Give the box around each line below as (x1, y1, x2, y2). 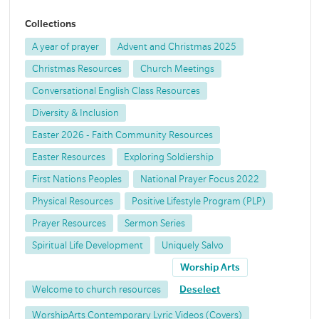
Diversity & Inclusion (32, 108, 120, 119)
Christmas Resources (32, 63, 122, 75)
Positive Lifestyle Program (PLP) (132, 196, 266, 207)
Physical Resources (32, 196, 114, 207)
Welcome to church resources (32, 284, 162, 296)
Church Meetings (140, 63, 215, 75)
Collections (25, 19, 77, 30)
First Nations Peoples (32, 174, 122, 185)
